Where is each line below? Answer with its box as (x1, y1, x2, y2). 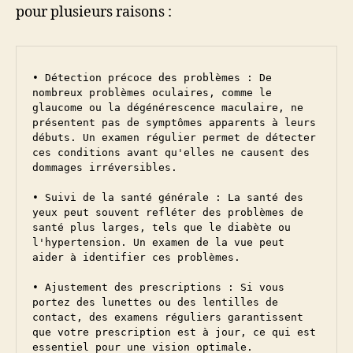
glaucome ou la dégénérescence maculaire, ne (32, 101, 303, 113)
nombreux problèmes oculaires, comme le (32, 86, 272, 98)
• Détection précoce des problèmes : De (32, 71, 272, 84)
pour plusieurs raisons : (16, 2, 172, 21)
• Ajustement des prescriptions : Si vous (32, 281, 284, 293)
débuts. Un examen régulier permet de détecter (32, 131, 316, 143)
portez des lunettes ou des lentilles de (32, 295, 278, 308)
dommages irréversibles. (32, 161, 177, 173)
